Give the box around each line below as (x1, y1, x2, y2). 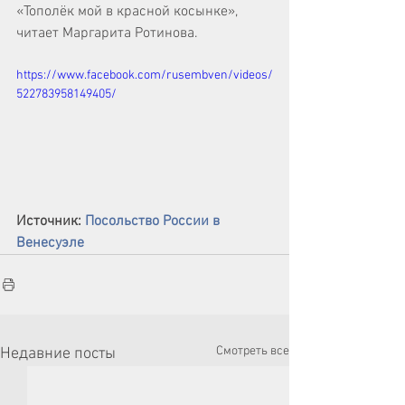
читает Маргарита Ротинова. (16, 24, 198, 42)
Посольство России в (85, 212, 223, 231)
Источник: (16, 212, 85, 231)
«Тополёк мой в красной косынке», (16, 3, 241, 21)
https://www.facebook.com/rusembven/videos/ (16, 68, 273, 83)
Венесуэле (16, 233, 84, 252)
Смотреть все (216, 343, 289, 359)
